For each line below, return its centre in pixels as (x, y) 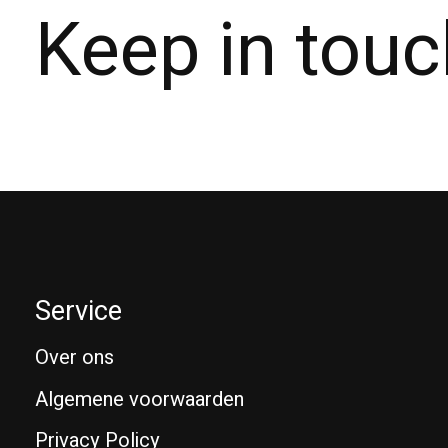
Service (78, 311)
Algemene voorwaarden (139, 399)
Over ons (74, 358)
